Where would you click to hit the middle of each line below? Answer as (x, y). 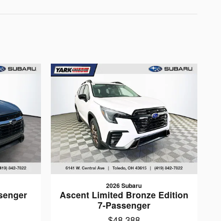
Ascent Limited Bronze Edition (124, 194)
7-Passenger (124, 205)
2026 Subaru (124, 185)
